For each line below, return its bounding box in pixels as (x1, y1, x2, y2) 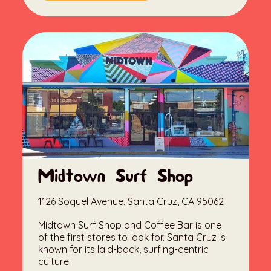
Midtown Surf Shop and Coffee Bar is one (38, 219, 222, 232)
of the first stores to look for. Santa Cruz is (38, 231, 226, 244)
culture (38, 255, 70, 268)
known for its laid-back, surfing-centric (38, 243, 209, 256)
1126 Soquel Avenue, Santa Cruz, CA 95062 (38, 195, 224, 208)
